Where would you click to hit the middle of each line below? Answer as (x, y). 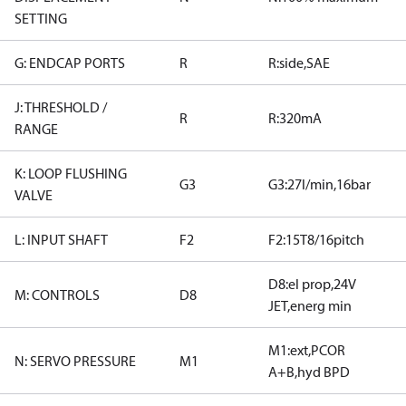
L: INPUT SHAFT (61, 239)
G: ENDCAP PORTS (70, 63)
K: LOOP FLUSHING (71, 173)
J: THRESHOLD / (61, 107)
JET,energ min (310, 305)
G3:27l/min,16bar (319, 184)
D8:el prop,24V (312, 284)
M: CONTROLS (57, 295)
